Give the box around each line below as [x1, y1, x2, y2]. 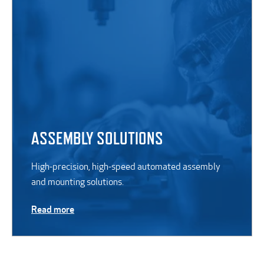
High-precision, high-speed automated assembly [31, 160, 220, 173]
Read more [31, 202, 74, 216]
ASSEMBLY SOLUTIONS [31, 128, 163, 148]
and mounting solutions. [31, 175, 124, 188]
